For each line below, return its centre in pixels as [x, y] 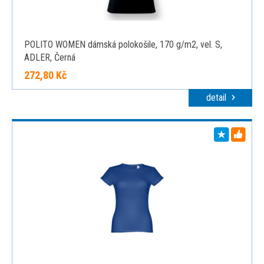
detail [217, 98]
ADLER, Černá [50, 57]
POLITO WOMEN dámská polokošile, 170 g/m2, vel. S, [123, 44]
